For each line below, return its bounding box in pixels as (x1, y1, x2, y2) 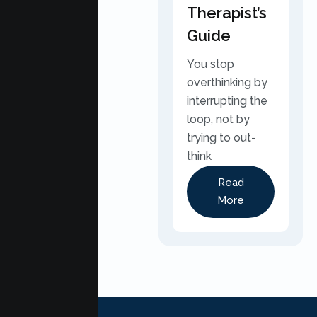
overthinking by (187, 76, 267, 89)
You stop (187, 57, 234, 71)
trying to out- (187, 131, 256, 144)
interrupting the (187, 94, 267, 108)
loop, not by (187, 113, 250, 126)
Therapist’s (187, 4, 267, 22)
